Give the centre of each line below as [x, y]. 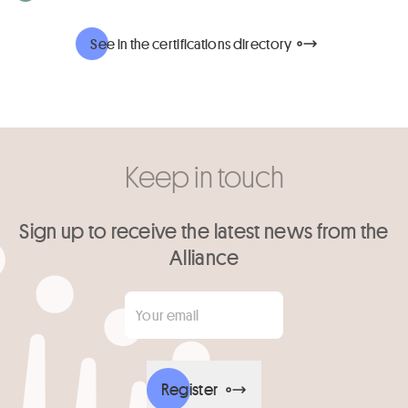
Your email [49, 302]
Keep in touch [204, 175]
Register [189, 389]
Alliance [204, 256]
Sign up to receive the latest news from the [204, 229]
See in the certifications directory [191, 43]
